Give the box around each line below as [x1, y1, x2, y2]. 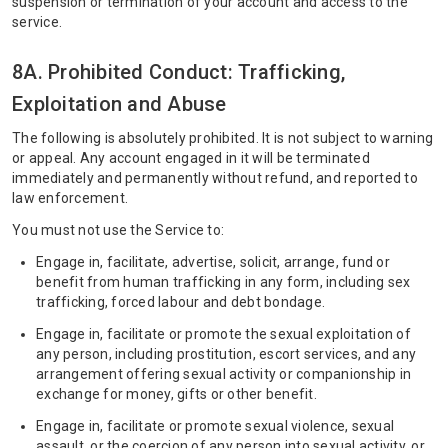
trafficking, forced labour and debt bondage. [36, 294, 325, 310]
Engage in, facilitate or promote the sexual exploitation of [36, 326, 411, 342]
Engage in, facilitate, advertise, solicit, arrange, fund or [36, 254, 390, 270]
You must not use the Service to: [12, 222, 224, 238]
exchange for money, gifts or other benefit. [36, 386, 317, 402]
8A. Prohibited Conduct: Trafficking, [12, 60, 345, 84]
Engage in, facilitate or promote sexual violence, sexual [36, 418, 394, 434]
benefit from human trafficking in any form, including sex [36, 274, 411, 290]
